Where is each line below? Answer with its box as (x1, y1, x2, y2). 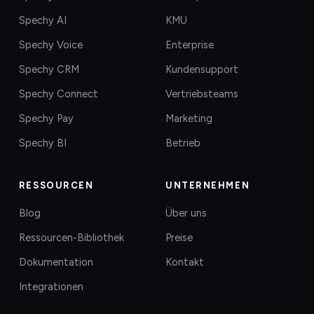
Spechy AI (18, 14, 67, 27)
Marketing (165, 112, 212, 125)
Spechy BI (18, 137, 67, 149)
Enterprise (165, 39, 214, 51)
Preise (165, 231, 193, 244)
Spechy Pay (18, 112, 74, 125)
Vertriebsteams (165, 88, 238, 100)
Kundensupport (165, 63, 238, 76)
